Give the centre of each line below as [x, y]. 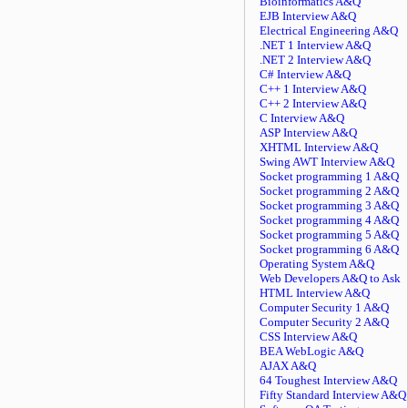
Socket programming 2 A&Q [329, 191]
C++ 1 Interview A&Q [313, 89]
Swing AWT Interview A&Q [327, 162]
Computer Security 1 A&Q [324, 307]
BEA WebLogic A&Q [311, 351]
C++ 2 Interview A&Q [313, 103]
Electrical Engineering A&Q [329, 31]
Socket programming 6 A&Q [329, 249]
